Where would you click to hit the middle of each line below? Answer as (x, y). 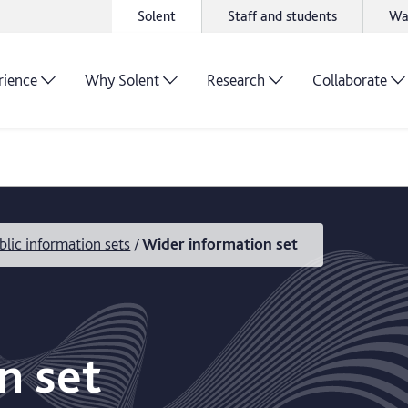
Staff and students (282, 16)
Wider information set (220, 244)
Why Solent (122, 80)
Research (236, 80)
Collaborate (350, 80)
